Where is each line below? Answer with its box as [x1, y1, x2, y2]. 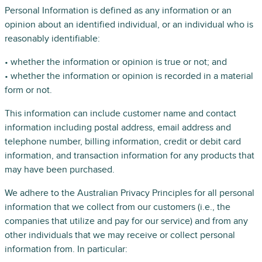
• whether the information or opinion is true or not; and [5, 56, 227, 68]
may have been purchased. [5, 164, 115, 175]
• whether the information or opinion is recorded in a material [5, 70, 253, 82]
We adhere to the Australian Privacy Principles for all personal [5, 187, 254, 199]
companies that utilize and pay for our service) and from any [5, 215, 248, 227]
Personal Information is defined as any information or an [5, 5, 232, 16]
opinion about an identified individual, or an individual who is [5, 19, 253, 30]
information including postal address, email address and [5, 122, 231, 133]
